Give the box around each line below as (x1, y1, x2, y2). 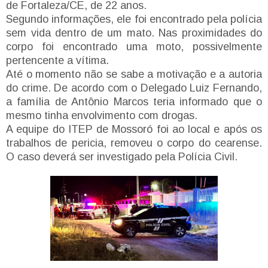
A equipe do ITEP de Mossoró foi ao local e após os (6, 123, 262, 135)
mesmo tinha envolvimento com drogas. (6, 109, 197, 121)
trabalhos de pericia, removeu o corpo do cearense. (6, 136, 262, 149)
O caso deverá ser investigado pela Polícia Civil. (6, 150, 237, 163)
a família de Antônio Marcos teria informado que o (6, 95, 262, 108)
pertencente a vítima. (6, 54, 109, 66)
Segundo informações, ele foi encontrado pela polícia (6, 13, 262, 25)
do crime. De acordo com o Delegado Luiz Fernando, (6, 81, 262, 94)
